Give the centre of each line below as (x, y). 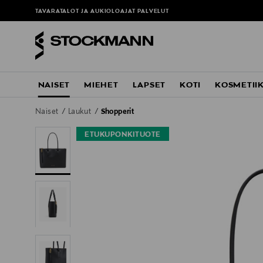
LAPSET (149, 85)
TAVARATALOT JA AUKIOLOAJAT (86, 12)
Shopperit (117, 112)
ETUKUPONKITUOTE (123, 135)
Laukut (80, 112)
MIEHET (101, 85)
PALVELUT (153, 12)
